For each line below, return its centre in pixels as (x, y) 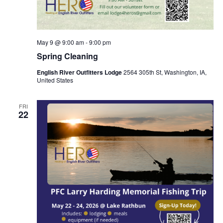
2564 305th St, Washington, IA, (165, 72)
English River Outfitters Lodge (80, 72)
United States (55, 80)
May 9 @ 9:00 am (60, 42)
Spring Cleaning (67, 56)
